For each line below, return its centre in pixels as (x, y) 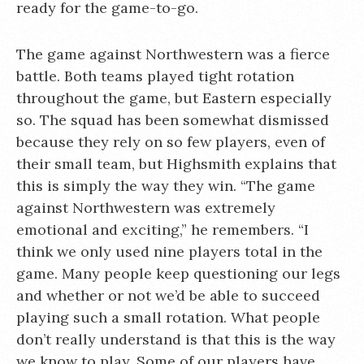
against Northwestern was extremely (146, 207)
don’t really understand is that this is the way (176, 339)
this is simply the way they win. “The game (166, 185)
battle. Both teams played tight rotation (155, 76)
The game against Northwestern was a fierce (173, 54)
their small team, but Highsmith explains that (176, 163)
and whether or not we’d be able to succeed (168, 295)
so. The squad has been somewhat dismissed (173, 119)
